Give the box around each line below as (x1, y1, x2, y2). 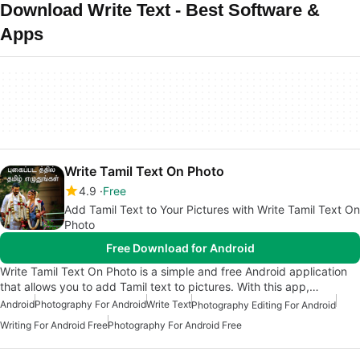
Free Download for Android (105, 241, 255, 255)
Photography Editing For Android (191, 299, 336, 312)
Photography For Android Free (108, 319, 242, 332)
